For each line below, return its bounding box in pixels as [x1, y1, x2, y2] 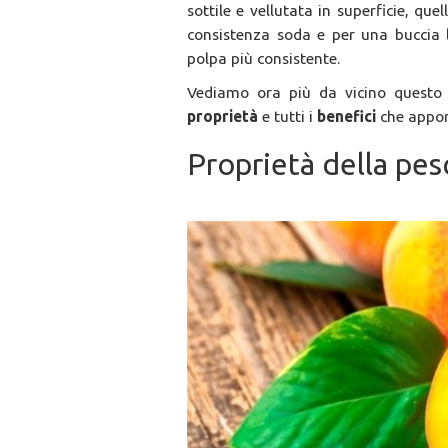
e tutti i [262, 107, 317, 126]
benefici [317, 107, 380, 126]
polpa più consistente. [187, 49, 340, 68]
